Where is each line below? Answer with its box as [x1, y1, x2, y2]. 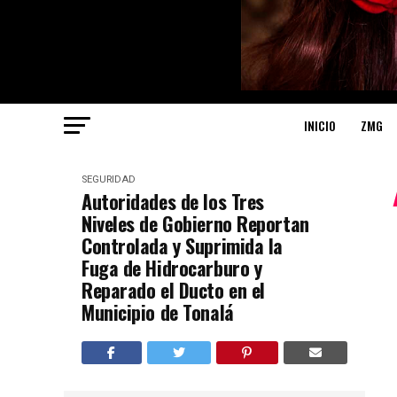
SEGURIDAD [82, 174, 136, 186]
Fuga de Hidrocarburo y [82, 253, 262, 283]
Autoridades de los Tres [82, 187, 264, 216]
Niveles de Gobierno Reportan [82, 209, 309, 238]
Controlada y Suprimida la [82, 231, 283, 261]
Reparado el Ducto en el [82, 276, 265, 305]
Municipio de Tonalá [82, 298, 234, 327]
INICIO [304, 116, 336, 136]
